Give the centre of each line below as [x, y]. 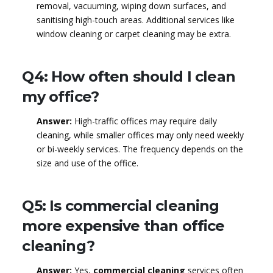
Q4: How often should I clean [129, 76]
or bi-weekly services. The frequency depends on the [140, 149]
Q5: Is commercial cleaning [121, 205]
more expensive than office [123, 225]
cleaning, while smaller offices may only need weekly [140, 135]
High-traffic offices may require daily [144, 121]
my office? [60, 96]
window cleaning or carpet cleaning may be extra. [133, 34]
